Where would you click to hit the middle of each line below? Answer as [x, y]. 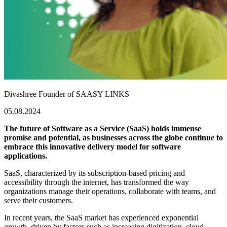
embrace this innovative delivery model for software [92, 147]
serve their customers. [40, 201]
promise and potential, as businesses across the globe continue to [113, 138]
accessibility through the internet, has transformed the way [97, 182]
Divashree [20, 94]
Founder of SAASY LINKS [83, 94]
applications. [26, 156]
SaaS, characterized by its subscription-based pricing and [94, 173]
